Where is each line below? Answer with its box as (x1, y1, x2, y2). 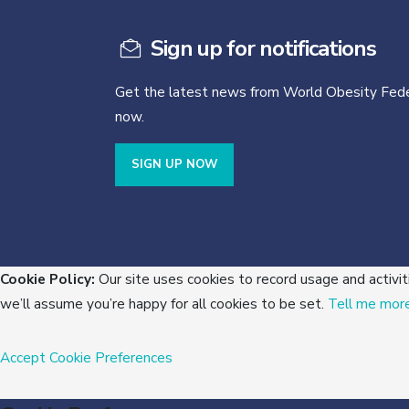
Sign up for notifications (145, 34, 376, 63)
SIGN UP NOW (131, 156, 217, 173)
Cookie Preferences (49, 348, 173, 367)
